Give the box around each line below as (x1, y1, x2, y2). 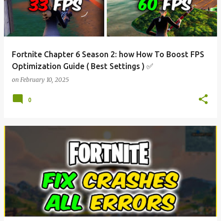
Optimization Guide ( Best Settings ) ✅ (12, 62, 153, 71)
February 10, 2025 (20, 76, 69, 83)
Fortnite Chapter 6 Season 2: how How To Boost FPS (12, 50, 204, 59)
